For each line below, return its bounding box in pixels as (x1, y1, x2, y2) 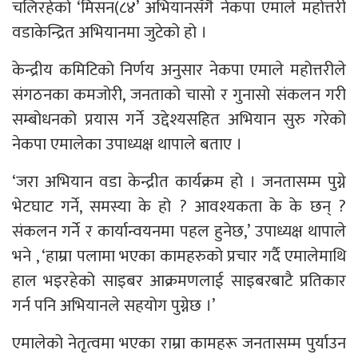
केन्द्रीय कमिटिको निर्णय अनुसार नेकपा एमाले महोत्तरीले (12, 56, 346, 85)
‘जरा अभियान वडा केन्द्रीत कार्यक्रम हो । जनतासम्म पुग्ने (12, 168, 346, 197)
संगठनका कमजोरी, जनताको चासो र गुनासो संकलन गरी (12, 81, 346, 109)
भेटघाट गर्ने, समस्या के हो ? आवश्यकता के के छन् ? (12, 193, 346, 221)
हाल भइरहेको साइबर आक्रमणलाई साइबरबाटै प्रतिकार (12, 267, 346, 296)
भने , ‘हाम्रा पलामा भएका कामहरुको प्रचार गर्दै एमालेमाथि (12, 242, 346, 271)
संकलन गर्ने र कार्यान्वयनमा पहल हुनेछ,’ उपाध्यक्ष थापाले (12, 217, 346, 246)
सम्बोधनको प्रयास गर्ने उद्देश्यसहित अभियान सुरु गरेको (12, 105, 346, 134)
